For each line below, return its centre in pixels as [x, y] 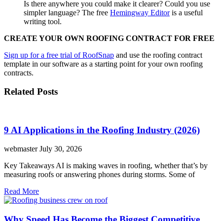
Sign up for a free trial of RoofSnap [59, 55]
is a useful [186, 12]
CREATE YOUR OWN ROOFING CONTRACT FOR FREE [109, 38]
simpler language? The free [67, 12]
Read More [21, 191]
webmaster [22, 149]
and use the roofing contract [158, 55]
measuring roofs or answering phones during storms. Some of [99, 175]
